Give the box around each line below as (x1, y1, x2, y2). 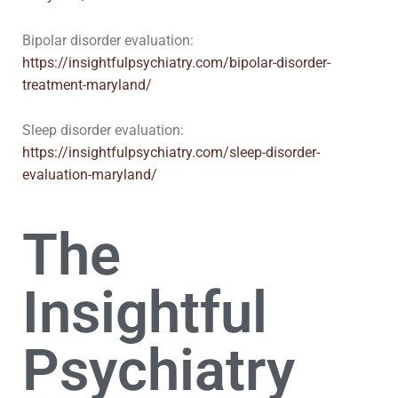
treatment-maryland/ (22, 76, 152, 93)
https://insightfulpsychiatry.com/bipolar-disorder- (22, 54, 330, 71)
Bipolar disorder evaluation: (22, 32, 194, 49)
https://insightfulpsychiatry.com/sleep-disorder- (22, 144, 320, 161)
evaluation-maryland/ (22, 166, 157, 183)
